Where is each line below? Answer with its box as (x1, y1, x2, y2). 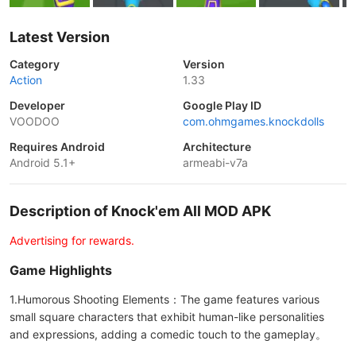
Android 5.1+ (10, 156, 75, 169)
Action (10, 73, 42, 87)
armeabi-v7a (183, 156, 248, 169)
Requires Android (10, 140, 105, 153)
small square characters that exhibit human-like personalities (10, 310, 324, 323)
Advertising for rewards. (10, 234, 134, 247)
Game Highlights (10, 262, 112, 278)
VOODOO (10, 114, 60, 128)
